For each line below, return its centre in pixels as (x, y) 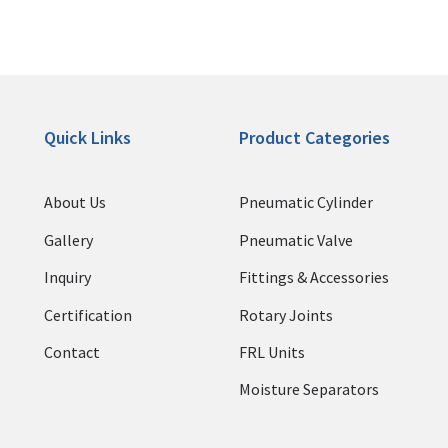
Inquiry (67, 277)
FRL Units (272, 351)
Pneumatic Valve (296, 239)
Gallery (68, 239)
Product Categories (314, 138)
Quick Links (87, 138)
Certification (87, 314)
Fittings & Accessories (314, 277)
